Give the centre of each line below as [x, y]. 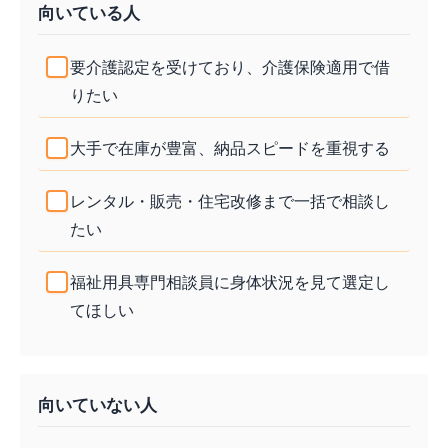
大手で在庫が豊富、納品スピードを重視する [230, 148]
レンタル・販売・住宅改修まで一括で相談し [230, 201]
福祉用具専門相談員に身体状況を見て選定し [230, 282]
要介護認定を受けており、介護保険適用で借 [230, 67]
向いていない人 [97, 404]
